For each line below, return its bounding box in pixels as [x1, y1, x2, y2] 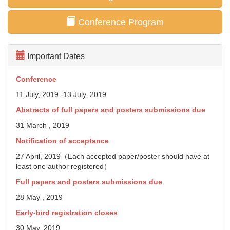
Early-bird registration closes [16, 208, 118, 217]
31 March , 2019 [16, 121, 69, 129]
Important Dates [25, 52, 85, 61]
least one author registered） [16, 162, 111, 170]
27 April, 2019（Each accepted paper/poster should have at [16, 152, 209, 160]
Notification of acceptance [16, 137, 111, 145]
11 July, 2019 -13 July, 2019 [16, 90, 106, 99]
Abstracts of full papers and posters [16, 106, 145, 114]
